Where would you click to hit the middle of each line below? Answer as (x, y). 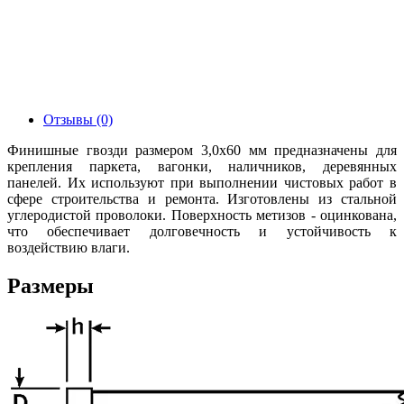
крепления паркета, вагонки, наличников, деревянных (202, 166)
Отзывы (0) (78, 119)
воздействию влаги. (69, 247)
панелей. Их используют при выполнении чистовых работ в (202, 182)
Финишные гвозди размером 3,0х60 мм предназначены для (202, 150)
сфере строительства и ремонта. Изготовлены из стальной (202, 198)
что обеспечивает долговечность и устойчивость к (202, 231)
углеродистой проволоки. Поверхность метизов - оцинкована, (202, 215)
